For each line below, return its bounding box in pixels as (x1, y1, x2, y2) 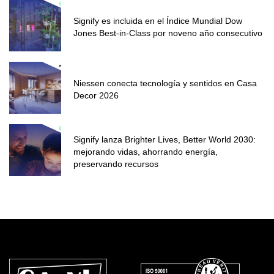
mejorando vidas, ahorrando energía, (73, 147, 218, 157)
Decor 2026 (73, 91, 119, 101)
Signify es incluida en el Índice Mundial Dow (73, 16, 242, 26)
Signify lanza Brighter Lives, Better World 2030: (73, 135, 256, 145)
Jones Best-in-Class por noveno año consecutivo (73, 28, 262, 39)
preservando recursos (73, 159, 158, 169)
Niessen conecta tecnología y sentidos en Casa (73, 78, 257, 89)
